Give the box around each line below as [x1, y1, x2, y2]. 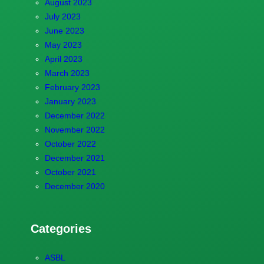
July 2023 [44, 11, 81, 21]
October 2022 [44, 138, 96, 148]
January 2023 [44, 96, 96, 106]
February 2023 [44, 82, 100, 92]
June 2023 [44, 25, 84, 35]
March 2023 [44, 68, 90, 78]
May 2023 [44, 39, 82, 49]
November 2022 [44, 124, 105, 134]
